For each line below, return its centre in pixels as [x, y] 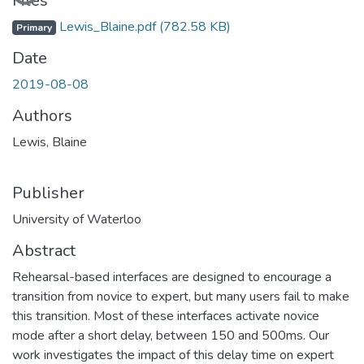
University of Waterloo [77, 219]
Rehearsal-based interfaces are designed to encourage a [172, 277]
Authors [42, 115]
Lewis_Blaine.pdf [107, 26]
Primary [34, 27]
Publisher [48, 193]
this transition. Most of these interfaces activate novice [166, 316]
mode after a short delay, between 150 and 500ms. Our [171, 335]
